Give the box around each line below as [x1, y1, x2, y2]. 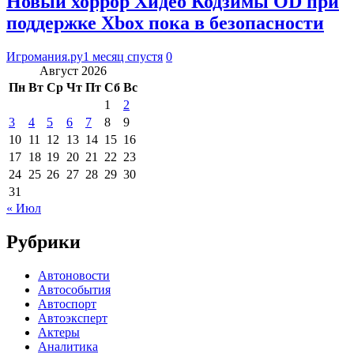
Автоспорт [38, 296, 96, 311]
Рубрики [6, 231, 81, 252]
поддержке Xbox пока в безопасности [6, 12, 324, 33]
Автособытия [38, 282, 111, 296]
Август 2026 [40, 63, 107, 77]
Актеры [38, 325, 80, 339]
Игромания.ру [6, 49, 83, 63]
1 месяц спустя [83, 49, 163, 63]
